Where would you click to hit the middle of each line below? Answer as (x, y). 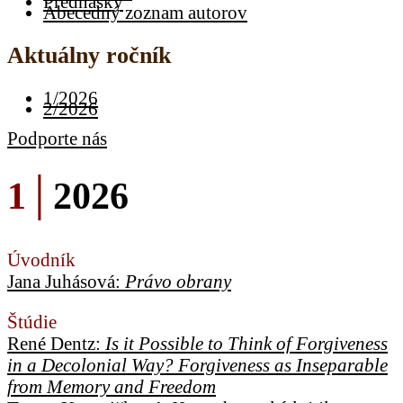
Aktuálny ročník (89, 55)
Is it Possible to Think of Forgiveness (246, 343)
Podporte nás (57, 138)
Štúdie (32, 321)
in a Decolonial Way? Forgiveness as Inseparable (197, 364)
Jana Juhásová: (66, 281)
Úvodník (41, 259)
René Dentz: (56, 343)
